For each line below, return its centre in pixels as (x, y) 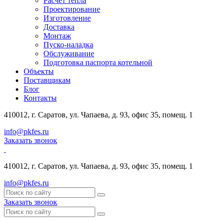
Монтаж (57, 36)
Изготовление (67, 18)
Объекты (39, 71)
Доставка (59, 27)
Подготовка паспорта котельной (98, 62)
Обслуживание (69, 54)
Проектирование (72, 9)
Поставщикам (47, 80)
